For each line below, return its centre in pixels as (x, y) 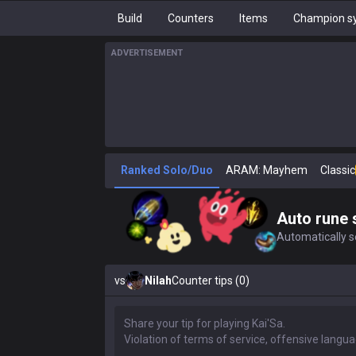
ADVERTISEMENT (147, 53)
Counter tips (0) (211, 281)
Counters (191, 18)
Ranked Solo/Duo (167, 170)
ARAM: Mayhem (267, 170)
